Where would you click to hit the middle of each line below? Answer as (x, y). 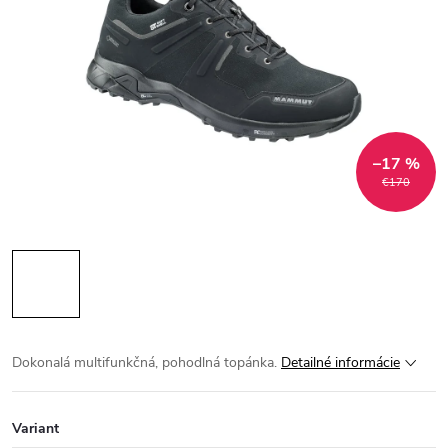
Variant (35, 428)
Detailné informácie (340, 362)
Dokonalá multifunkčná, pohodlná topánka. (144, 362)
